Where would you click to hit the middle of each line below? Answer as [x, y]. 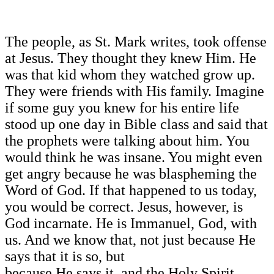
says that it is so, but [65, 257]
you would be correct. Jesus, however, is [124, 207]
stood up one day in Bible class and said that [136, 124]
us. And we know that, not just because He [130, 240]
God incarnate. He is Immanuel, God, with [131, 224]
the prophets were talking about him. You [127, 141]
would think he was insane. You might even [134, 157]
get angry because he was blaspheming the [131, 174]
